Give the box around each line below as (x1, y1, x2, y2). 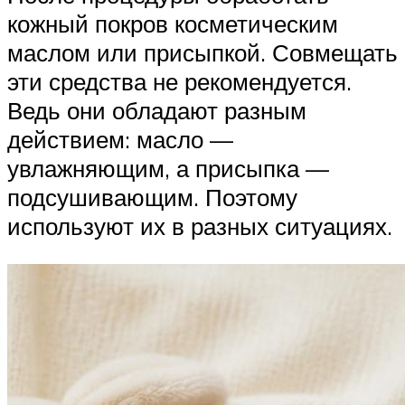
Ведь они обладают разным (7, 96, 306, 126)
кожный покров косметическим (7, 9, 338, 39)
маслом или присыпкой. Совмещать (7, 38, 398, 68)
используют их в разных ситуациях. (7, 212, 392, 241)
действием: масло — (7, 125, 233, 155)
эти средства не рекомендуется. (7, 67, 352, 97)
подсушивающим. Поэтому (7, 183, 297, 212)
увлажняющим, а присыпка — (7, 154, 329, 184)
